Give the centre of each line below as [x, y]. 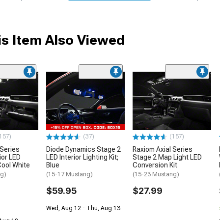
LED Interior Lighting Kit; [82, 157]
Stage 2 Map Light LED [167, 157]
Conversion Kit [155, 165]
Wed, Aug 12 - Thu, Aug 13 [83, 208]
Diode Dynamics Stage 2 [83, 150]
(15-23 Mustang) [156, 175]
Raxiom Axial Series [163, 150]
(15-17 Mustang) [69, 175]
